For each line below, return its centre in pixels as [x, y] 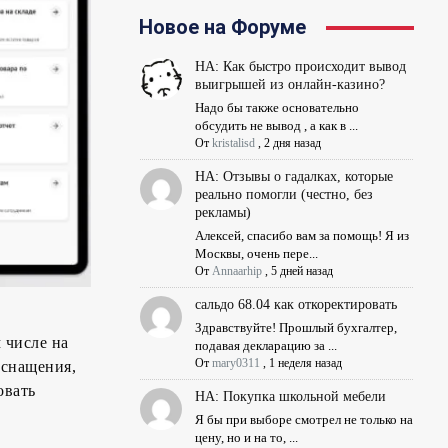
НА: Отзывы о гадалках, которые [293, 177]
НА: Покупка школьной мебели [290, 397]
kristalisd [233, 143]
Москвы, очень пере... [256, 254]
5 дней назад [301, 271]
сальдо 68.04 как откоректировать [295, 305]
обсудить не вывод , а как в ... [276, 126]
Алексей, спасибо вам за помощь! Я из [301, 236]
